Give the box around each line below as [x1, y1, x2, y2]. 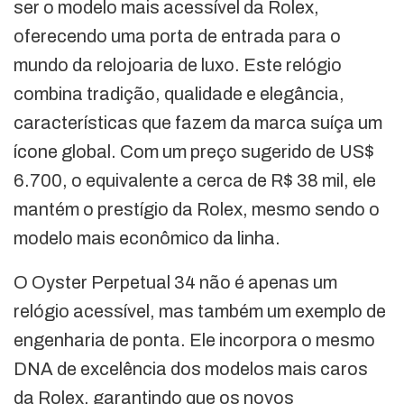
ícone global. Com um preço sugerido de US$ [14, 142, 374, 162]
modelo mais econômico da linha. [14, 228, 280, 249]
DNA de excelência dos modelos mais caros [14, 359, 368, 380]
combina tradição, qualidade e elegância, [14, 84, 344, 105]
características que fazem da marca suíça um [14, 113, 382, 133]
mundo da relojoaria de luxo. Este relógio [14, 55, 342, 76]
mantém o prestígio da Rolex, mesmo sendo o [14, 199, 380, 220]
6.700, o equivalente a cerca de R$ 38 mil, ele [14, 170, 376, 191]
